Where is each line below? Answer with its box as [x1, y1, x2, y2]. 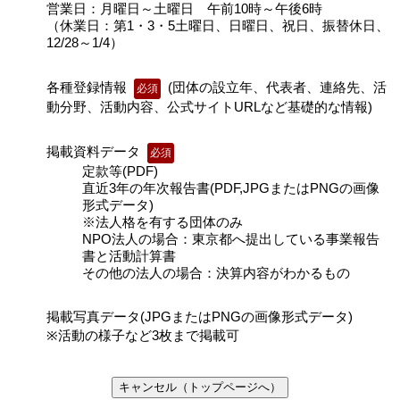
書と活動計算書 [82, 247, 176, 263]
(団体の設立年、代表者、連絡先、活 [164, 79, 387, 95]
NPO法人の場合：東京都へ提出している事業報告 [82, 230, 379, 246]
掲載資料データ [46, 143, 144, 159]
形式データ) [82, 196, 154, 212]
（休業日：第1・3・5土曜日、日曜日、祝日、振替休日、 [46, 17, 389, 33]
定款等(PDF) [82, 162, 158, 179]
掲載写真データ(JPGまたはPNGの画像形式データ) [46, 308, 353, 324]
